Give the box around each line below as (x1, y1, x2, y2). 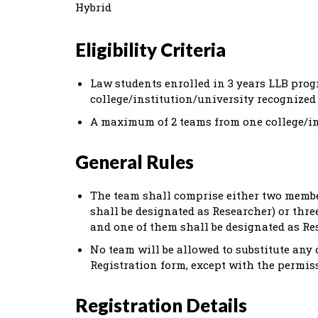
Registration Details (75, 294, 247, 317)
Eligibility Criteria (75, 38, 226, 61)
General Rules (75, 150, 194, 173)
